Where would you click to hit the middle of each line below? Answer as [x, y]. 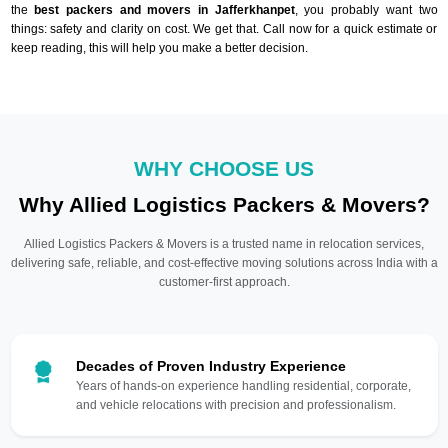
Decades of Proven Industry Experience [210, 365]
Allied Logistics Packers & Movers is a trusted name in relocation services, [224, 243]
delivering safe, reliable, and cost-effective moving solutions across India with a [224, 262]
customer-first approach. [224, 281]
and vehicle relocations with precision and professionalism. [235, 404]
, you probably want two [366, 9]
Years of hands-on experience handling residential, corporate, [243, 385]
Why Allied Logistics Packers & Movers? [224, 204]
